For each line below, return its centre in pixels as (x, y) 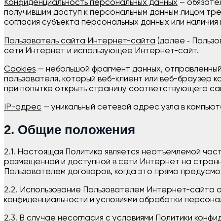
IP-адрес (23, 107)
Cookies (20, 69)
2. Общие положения (70, 130)
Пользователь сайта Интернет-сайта (80, 41)
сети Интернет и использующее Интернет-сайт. (101, 51)
